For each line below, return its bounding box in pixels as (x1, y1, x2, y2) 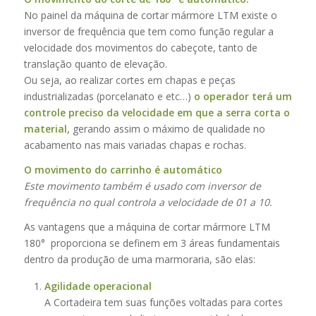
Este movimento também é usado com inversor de (23, 178, 261, 193)
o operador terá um (193, 90, 292, 104)
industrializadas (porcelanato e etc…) (23, 90, 194, 104)
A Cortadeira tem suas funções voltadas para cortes (44, 295, 283, 309)
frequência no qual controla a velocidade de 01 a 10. (23, 195, 272, 209)
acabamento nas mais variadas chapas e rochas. (23, 138, 246, 152)
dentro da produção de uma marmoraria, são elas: (23, 252, 255, 266)
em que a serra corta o (176, 106, 290, 120)
